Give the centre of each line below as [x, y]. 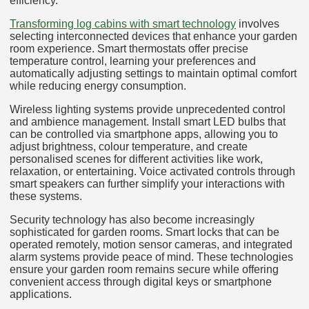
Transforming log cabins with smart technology [123, 24]
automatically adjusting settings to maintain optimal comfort [153, 74]
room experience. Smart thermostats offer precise [129, 49]
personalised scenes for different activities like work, [136, 159]
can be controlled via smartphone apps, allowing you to [144, 134]
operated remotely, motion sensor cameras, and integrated [151, 245]
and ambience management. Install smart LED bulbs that [148, 122]
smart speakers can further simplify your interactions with [147, 184]
